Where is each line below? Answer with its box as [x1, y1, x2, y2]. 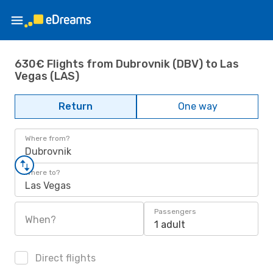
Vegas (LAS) [15, 69, 79, 83]
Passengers [154, 207, 196, 216]
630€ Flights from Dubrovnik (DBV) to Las [15, 57, 239, 71]
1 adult [154, 219, 185, 230]
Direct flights [33, 252, 96, 264]
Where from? [25, 134, 69, 143]
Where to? [25, 168, 60, 177]
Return [58, 101, 93, 112]
